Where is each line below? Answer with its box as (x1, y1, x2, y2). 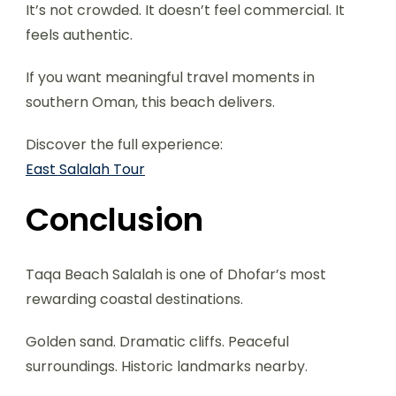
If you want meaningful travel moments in (26, 67, 315, 88)
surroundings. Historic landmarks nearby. (26, 356, 308, 377)
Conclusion (26, 197, 203, 243)
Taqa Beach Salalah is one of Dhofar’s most (26, 264, 326, 286)
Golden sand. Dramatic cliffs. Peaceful (26, 331, 289, 353)
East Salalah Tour (26, 159, 145, 180)
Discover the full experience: (26, 134, 223, 156)
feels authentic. (26, 25, 133, 46)
